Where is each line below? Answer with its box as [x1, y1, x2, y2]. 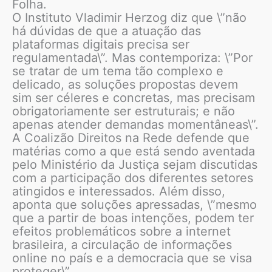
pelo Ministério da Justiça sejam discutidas [12, 157, 257, 172]
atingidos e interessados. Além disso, [12, 184, 225, 199]
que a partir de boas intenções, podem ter [12, 211, 254, 226]
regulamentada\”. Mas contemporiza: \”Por [12, 50, 253, 66]
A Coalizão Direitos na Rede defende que [12, 131, 250, 146]
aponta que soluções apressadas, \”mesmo [12, 197, 257, 212]
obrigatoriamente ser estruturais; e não [12, 104, 235, 119]
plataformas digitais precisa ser [12, 37, 189, 52]
